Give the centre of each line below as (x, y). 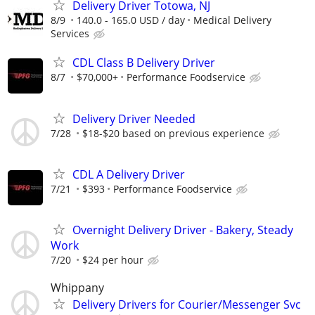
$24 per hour (113, 259)
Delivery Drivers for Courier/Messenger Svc (187, 305)
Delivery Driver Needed (134, 118)
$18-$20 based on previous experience (173, 133)
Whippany (77, 288)
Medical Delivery (232, 20)
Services (70, 34)
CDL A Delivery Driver (129, 174)
